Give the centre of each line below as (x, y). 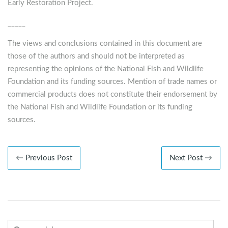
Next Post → (191, 158)
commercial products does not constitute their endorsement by (112, 95)
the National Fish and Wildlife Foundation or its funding (100, 107)
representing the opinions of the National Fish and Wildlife (106, 69)
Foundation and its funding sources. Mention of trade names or (112, 82)
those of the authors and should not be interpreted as (96, 56)
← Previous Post (44, 158)
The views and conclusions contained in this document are (105, 44)
